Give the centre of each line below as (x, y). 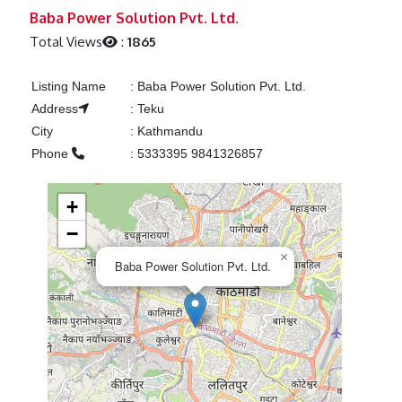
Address (54, 109)
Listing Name (68, 87)
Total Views (66, 42)
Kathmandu (168, 131)
